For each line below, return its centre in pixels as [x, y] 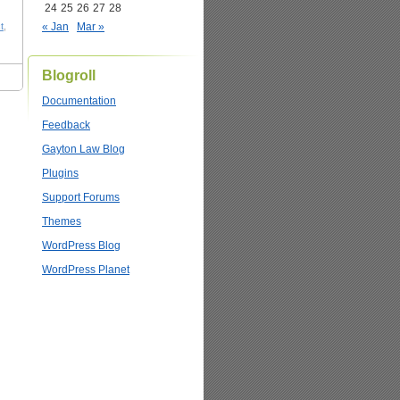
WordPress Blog [81, 246]
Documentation [79, 101]
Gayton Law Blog [83, 149]
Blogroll [69, 75]
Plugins [60, 173]
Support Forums [81, 197]
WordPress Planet [86, 270]
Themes [62, 221]
